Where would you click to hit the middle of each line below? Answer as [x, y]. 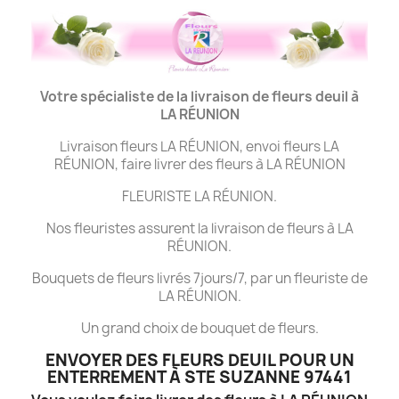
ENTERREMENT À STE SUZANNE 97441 [199, 377]
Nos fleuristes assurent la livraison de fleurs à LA [199, 228]
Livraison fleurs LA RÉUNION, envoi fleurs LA [199, 146]
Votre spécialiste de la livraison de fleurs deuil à [199, 96]
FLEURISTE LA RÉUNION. [199, 196]
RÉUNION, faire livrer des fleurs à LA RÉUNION [199, 164]
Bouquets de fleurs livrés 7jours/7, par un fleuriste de [199, 278]
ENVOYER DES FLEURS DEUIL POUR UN [199, 360]
